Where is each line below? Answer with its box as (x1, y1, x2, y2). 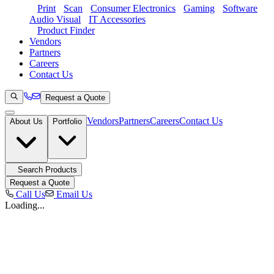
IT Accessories (89, 14, 146, 24)
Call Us (13, 189, 45, 199)
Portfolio (53, 117, 82, 126)
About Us (10, 117, 43, 126)
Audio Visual (29, 14, 81, 24)
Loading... (5, 200, 45, 210)
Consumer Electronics (91, 3, 176, 13)
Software (223, 3, 257, 13)
